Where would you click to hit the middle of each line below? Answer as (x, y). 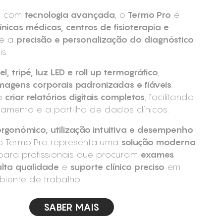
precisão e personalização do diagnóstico (105, 39)
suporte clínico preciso (117, 167)
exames (157, 154)
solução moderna (158, 142)
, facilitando (169, 97)
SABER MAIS (72, 207)
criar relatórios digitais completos (74, 97)
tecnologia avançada (69, 15)
